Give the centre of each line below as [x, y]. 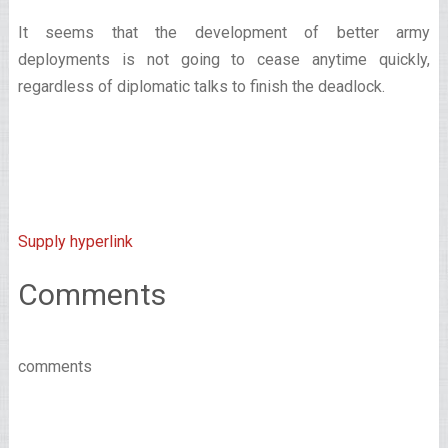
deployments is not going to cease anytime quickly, [224, 59]
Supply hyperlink [75, 241]
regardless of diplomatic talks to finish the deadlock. [201, 86]
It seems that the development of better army [224, 32]
